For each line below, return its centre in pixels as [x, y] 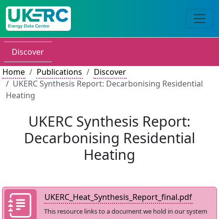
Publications [59, 72]
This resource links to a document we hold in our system [125, 211]
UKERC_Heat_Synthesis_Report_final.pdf [118, 197]
